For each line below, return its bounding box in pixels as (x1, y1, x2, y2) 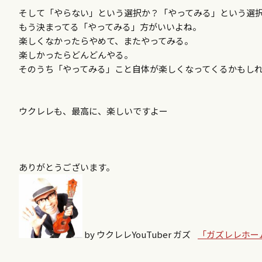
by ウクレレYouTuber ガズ (82, 228, 198, 240)
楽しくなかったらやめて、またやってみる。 (19, 35, 193, 47)
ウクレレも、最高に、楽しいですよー (19, 105, 168, 117)
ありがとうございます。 (19, 161, 115, 173)
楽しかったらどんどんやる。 (19, 49, 133, 61)
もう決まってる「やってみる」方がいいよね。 (19, 20, 201, 33)
